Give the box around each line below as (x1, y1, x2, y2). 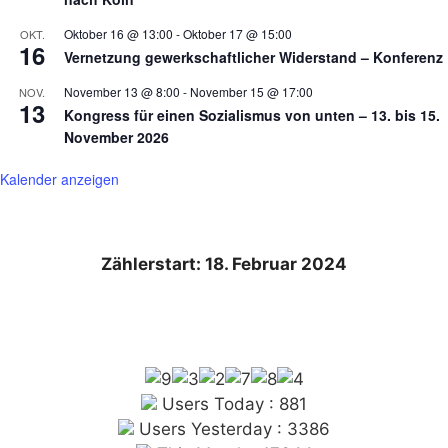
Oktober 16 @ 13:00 (64, 24, 173, 42)
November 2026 (64, 126, 169, 147)
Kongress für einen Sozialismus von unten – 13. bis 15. (64, 104, 440, 125)
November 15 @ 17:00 (190, 82, 313, 100)
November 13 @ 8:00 (64, 82, 180, 100)
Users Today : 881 (157, 393, 307, 414)
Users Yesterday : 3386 (134, 418, 330, 439)
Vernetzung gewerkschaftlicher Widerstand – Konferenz (64, 46, 443, 67)
